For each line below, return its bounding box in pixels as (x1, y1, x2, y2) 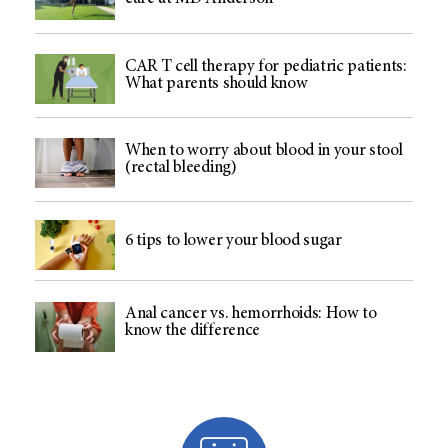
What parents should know (125, 75, 308, 93)
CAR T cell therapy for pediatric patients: (125, 58, 407, 76)
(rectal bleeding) (125, 159, 237, 177)
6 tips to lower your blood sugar (125, 232, 342, 250)
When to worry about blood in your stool (125, 142, 403, 160)
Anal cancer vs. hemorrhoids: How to (125, 306, 377, 324)
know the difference (125, 323, 260, 341)
